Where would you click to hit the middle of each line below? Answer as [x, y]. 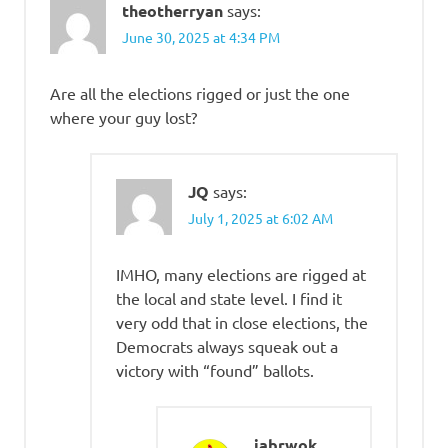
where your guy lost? [123, 117]
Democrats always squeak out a [227, 346]
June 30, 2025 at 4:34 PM [201, 37]
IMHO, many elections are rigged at [241, 274]
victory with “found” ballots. [215, 370]
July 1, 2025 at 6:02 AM [260, 218]
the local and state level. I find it [229, 298]
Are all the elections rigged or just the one [200, 93]
